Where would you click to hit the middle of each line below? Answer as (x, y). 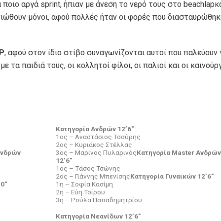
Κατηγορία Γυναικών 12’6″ (172, 176)
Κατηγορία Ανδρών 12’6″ (95, 129)
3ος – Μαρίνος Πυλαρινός (96, 152)
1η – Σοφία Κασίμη (84, 184)
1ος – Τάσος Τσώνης (88, 168)
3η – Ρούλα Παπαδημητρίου (99, 200)
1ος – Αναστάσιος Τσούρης (98, 136)
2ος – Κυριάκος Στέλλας (94, 144)
